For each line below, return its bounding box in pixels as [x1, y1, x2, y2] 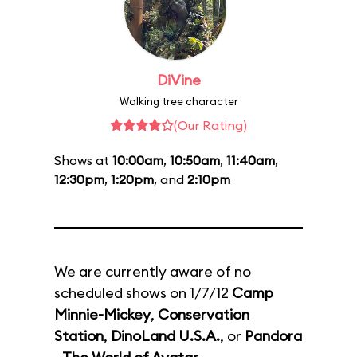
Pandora [245, 327, 302, 345]
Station [54, 327, 104, 345]
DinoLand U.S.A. [111, 327, 220, 345]
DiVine [156, 71, 201, 89]
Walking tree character [119, 95, 238, 108]
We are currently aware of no [54, 262, 251, 280]
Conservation [158, 305, 249, 324]
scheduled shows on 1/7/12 [54, 284, 232, 302]
